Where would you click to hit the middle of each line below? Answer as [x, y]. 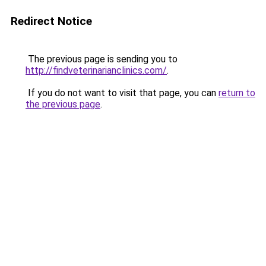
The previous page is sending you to [102, 59]
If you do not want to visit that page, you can [122, 93]
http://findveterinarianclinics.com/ [96, 70]
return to [237, 93]
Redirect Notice [51, 21]
